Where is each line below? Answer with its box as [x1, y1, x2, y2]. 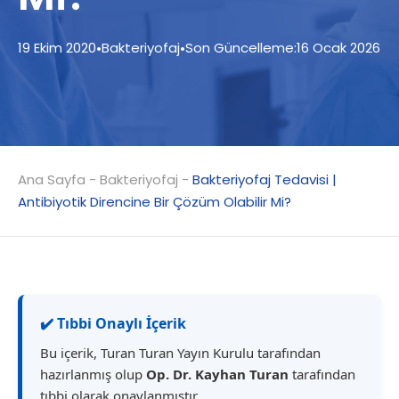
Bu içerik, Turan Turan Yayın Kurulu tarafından [40, 344, 321, 362]
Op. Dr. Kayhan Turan [146, 365, 292, 383]
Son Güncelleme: [185, 38, 297, 57]
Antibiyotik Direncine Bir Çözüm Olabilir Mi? [18, 192, 291, 211]
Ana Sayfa [18, 170, 85, 189]
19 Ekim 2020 [18, 38, 96, 57]
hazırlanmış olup [40, 365, 146, 383]
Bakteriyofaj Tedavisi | [192, 170, 337, 189]
